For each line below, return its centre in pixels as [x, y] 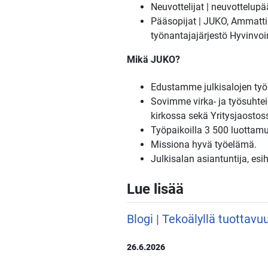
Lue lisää [155, 189]
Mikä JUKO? [153, 59]
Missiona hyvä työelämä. [203, 145]
